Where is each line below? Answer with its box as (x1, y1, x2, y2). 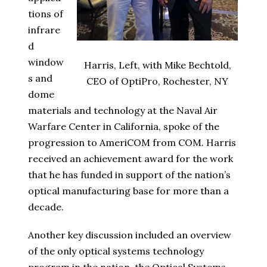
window (28, 56, 64, 69)
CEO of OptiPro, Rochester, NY (86, 74, 228, 87)
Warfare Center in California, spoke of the (28, 120, 219, 133)
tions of (28, 8, 63, 20)
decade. (28, 201, 64, 213)
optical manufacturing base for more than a (28, 185, 229, 197)
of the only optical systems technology (28, 245, 204, 257)
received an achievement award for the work (28, 153, 233, 165)
